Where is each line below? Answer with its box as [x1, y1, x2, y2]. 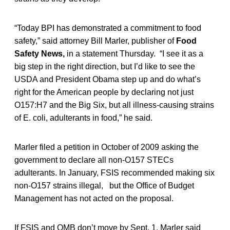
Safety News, [14, 49, 67, 58]
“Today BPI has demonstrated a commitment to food [14, 23, 201, 32]
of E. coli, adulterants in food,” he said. [14, 113, 152, 122]
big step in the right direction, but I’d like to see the [14, 62, 195, 71]
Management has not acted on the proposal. [14, 194, 174, 203]
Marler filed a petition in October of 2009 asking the [14, 142, 199, 151]
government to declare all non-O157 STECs [14, 155, 174, 164]
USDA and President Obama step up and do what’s [14, 74, 201, 84]
